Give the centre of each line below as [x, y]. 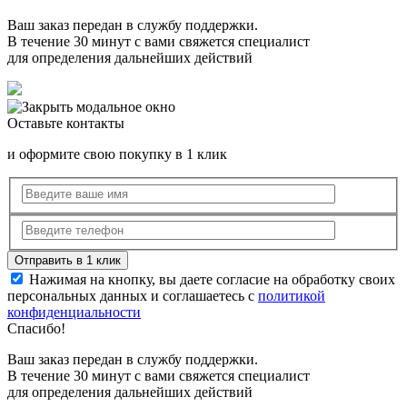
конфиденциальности [74, 313]
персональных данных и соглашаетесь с [133, 296]
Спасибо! [36, 329]
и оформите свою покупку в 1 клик [117, 154]
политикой [292, 296]
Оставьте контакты [66, 124]
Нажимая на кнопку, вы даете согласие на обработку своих [210, 280]
